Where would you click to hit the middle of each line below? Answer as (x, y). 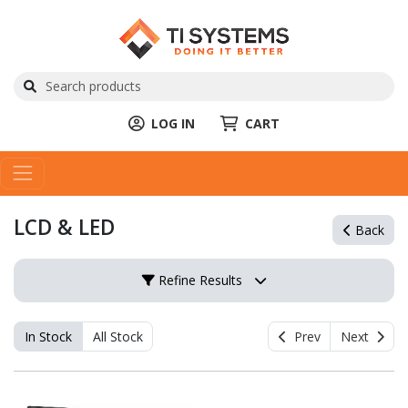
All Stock (117, 337)
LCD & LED (64, 227)
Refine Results (199, 280)
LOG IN (173, 123)
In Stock (48, 337)
